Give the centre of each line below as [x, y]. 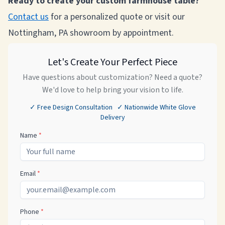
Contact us [28, 17]
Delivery [113, 118]
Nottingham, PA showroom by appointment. [91, 33]
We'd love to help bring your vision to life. [113, 90]
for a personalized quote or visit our [117, 17]
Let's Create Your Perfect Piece [113, 62]
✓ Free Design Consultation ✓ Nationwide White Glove [113, 107]
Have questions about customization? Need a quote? [113, 77]
